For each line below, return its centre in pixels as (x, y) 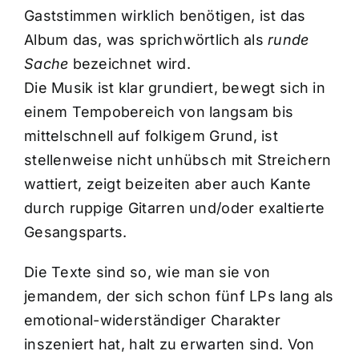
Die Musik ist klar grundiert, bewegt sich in (174, 87)
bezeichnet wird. (129, 63)
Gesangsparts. (75, 232)
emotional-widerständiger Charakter (152, 320)
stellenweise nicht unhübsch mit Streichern (177, 159)
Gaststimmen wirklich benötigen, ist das (165, 15)
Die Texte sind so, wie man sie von (147, 272)
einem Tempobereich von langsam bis (159, 111)
